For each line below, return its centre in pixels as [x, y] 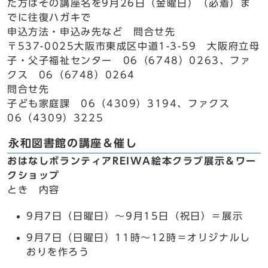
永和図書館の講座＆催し [73, 143]
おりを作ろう [58, 252]
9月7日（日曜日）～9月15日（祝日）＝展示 [135, 216]
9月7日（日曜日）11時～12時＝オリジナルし [138, 237]
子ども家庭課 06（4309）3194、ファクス [124, 103]
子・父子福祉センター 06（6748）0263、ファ [129, 60]
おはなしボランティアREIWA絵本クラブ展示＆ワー [132, 161]
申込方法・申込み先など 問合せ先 [92, 32]
